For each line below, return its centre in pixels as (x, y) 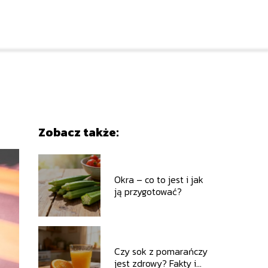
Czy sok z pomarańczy (161, 251)
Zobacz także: (78, 132)
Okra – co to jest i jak (159, 179)
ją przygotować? (148, 191)
